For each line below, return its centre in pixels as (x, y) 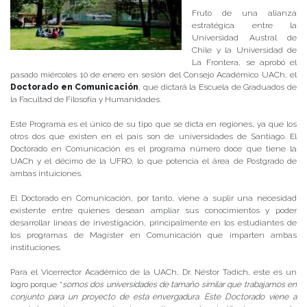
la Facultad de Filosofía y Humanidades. (86, 100)
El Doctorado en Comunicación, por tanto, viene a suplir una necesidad (153, 198)
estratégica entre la (244, 26)
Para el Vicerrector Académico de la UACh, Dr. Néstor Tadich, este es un (153, 272)
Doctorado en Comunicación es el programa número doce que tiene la (153, 149)
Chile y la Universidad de (244, 50)
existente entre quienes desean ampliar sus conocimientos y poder (153, 211)
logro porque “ (36, 285)
